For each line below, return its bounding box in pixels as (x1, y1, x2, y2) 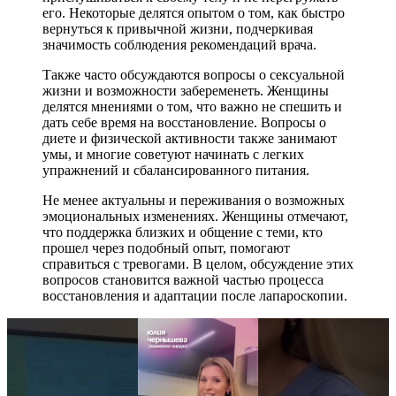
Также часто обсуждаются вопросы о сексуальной (42, 67, 345, 83)
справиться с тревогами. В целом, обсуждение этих (42, 256, 354, 272)
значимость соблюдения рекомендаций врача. (42, 37, 316, 53)
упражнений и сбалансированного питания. (42, 163, 309, 179)
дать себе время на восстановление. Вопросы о (42, 115, 326, 131)
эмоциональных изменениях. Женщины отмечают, (42, 209, 348, 225)
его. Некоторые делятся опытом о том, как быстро (42, 5, 345, 21)
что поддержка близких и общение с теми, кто (42, 225, 323, 240)
